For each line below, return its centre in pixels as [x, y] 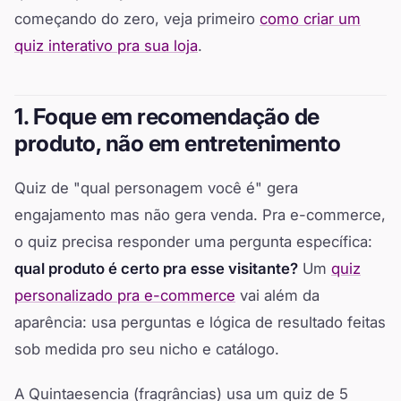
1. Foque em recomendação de [167, 117]
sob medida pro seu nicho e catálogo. [147, 350]
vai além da [277, 296]
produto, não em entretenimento [178, 144]
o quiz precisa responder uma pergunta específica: [193, 242]
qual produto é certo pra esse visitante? [156, 269]
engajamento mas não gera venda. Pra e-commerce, [200, 215]
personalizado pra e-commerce [125, 296]
